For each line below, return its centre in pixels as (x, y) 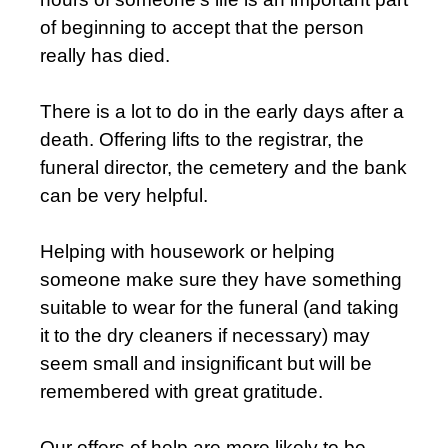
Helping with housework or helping (187, 251)
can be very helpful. (126, 195)
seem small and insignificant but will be (206, 363)
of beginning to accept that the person (202, 27)
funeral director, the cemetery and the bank (223, 167)
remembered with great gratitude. (181, 391)
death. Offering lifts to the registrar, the (202, 139)
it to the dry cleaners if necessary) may (205, 335)
